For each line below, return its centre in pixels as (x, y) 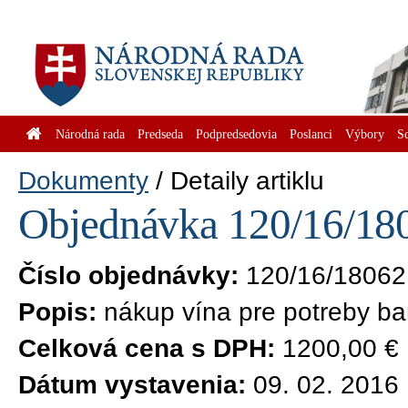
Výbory (365, 134)
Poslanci (311, 134)
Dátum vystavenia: (132, 385)
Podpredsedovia (236, 134)
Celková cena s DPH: (147, 348)
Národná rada (90, 134)
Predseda (160, 134)
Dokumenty (83, 181)
